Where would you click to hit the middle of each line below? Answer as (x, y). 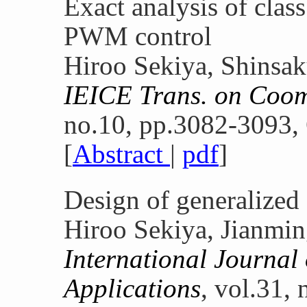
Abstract (121, 154)
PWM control (138, 36)
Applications (132, 288)
